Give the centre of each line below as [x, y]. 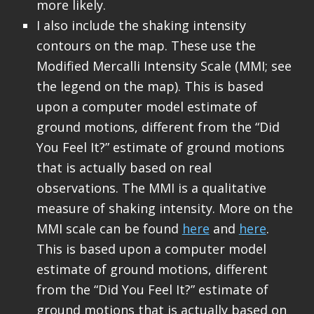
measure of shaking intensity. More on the [164, 208]
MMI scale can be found [109, 228]
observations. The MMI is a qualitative [151, 187]
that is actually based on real [124, 167]
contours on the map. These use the [146, 45]
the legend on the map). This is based [150, 86]
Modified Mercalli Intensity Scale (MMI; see [164, 66]
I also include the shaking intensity [141, 25]
